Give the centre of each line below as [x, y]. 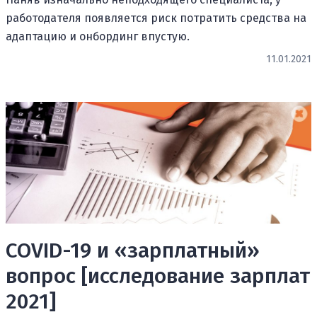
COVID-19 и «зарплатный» [133, 251]
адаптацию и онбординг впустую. [98, 36]
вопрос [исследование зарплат [158, 276]
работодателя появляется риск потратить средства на [156, 18]
